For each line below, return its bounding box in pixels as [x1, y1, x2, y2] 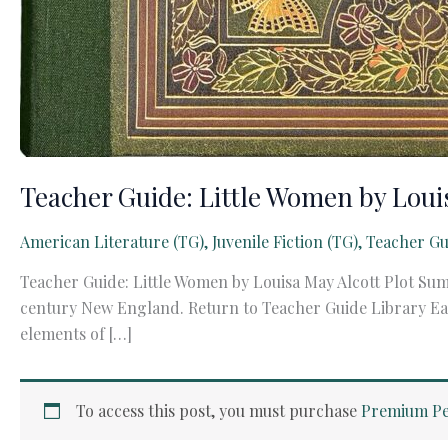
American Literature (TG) [20, 231, 204, 253]
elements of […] [20, 323, 132, 345]
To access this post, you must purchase [76, 400, 361, 422]
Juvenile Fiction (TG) [212, 231, 358, 253]
